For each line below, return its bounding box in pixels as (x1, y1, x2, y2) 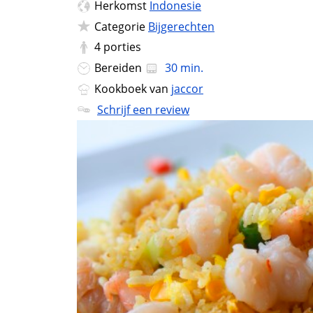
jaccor (171, 80, 203, 96)
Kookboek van (94, 80, 171, 96)
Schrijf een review (97, 101, 189, 117)
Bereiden (94, 60, 145, 76)
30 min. (162, 60, 203, 76)
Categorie (94, 18, 148, 34)
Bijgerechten (148, 18, 214, 34)
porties (103, 39, 141, 55)
